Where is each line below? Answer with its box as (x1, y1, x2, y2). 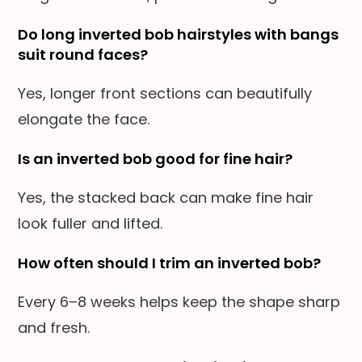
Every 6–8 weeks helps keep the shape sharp (18, 291, 341, 312)
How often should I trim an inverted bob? (18, 252, 322, 273)
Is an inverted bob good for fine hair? (18, 148, 293, 169)
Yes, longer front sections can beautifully (18, 82, 313, 103)
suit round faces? (18, 44, 149, 65)
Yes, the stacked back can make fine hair (18, 187, 314, 208)
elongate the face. (18, 108, 150, 129)
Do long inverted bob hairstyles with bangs (18, 23, 339, 44)
